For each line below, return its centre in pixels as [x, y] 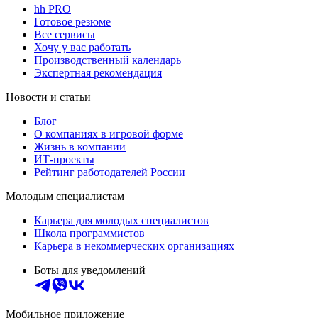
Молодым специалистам [65, 196]
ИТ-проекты [64, 159]
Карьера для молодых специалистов [121, 220]
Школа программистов [89, 233]
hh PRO [53, 9]
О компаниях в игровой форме [109, 133]
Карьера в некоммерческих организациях [134, 246]
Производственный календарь [108, 60]
